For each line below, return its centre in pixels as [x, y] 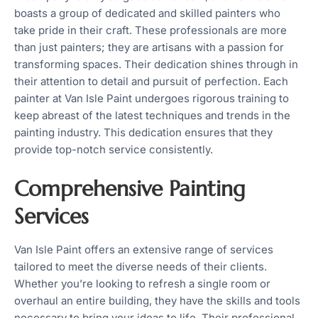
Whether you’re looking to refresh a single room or [142, 283]
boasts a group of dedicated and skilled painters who [147, 13]
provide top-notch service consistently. [114, 150]
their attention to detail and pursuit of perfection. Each [151, 82]
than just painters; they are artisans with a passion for [149, 48]
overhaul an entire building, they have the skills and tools [157, 300]
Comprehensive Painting [130, 188]
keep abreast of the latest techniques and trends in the [152, 116]
